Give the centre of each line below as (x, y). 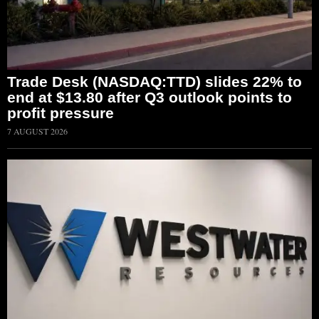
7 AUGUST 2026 (37, 131)
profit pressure (61, 113)
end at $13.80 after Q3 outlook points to (150, 98)
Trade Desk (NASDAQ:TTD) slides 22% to (155, 82)
